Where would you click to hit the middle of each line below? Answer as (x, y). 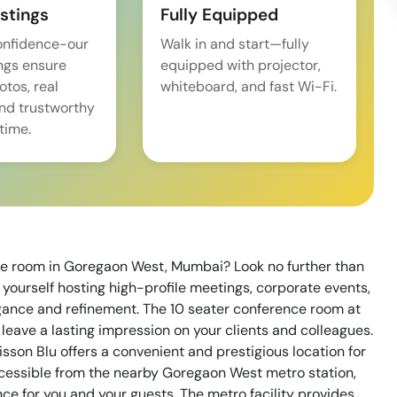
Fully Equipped (220, 15)
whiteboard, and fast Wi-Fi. (249, 86)
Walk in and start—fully (235, 44)
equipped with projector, (241, 65)
